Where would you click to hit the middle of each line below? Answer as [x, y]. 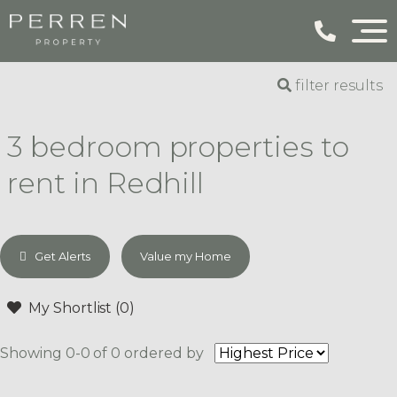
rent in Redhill [106, 183]
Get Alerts [61, 256]
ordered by [164, 353]
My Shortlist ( [74, 307]
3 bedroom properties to [178, 147]
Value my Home [186, 256]
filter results [337, 86]
